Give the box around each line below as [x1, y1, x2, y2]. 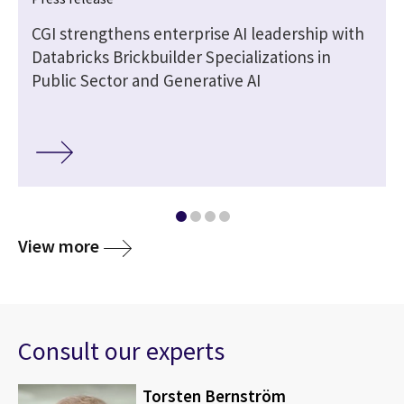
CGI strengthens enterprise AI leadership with [32, 22, 364, 44]
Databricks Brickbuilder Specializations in [32, 45, 331, 68]
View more [18, 234, 99, 258]
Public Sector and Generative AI [32, 69, 261, 91]
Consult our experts [18, 335, 225, 368]
